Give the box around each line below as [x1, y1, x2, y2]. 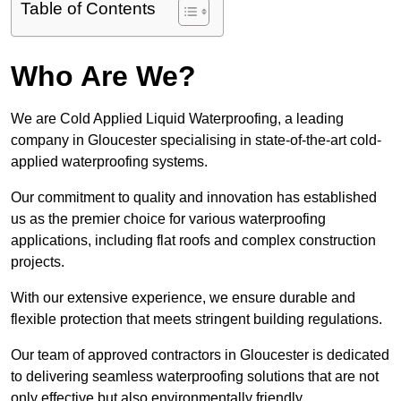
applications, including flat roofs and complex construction [11, 233, 376, 249]
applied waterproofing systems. [11, 154, 211, 170]
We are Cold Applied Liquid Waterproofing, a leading [11, 111, 344, 127]
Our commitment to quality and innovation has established [11, 190, 377, 206]
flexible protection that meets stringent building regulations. [11, 311, 386, 328]
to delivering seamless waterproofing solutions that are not [11, 369, 379, 385]
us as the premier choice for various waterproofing [11, 211, 326, 227]
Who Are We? [11, 60, 196, 93]
